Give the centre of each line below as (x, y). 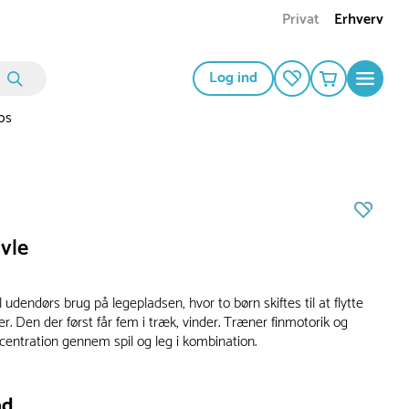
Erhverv (359, 20)
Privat (301, 20)
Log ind (233, 79)
